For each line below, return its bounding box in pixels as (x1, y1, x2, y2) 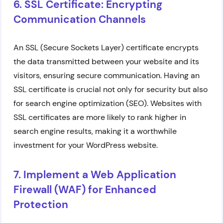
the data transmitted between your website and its (13, 56, 199, 67)
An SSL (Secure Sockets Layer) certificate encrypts (13, 42, 199, 53)
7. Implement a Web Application (13, 168, 176, 182)
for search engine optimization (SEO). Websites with (13, 98, 202, 109)
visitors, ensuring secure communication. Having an (13, 70, 200, 81)
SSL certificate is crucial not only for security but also (13, 84, 208, 95)
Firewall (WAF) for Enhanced (13, 183, 156, 197)
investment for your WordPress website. (13, 140, 158, 150)
